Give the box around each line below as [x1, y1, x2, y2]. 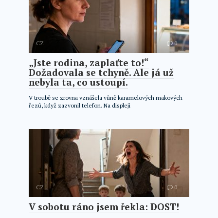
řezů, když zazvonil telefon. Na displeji [29, 102, 130, 109]
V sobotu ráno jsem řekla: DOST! [29, 200, 179, 213]
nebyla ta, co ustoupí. [29, 76, 128, 88]
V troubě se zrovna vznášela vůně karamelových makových [29, 94, 182, 101]
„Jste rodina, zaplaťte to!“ [29, 56, 149, 69]
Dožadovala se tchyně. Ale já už [29, 66, 174, 78]
